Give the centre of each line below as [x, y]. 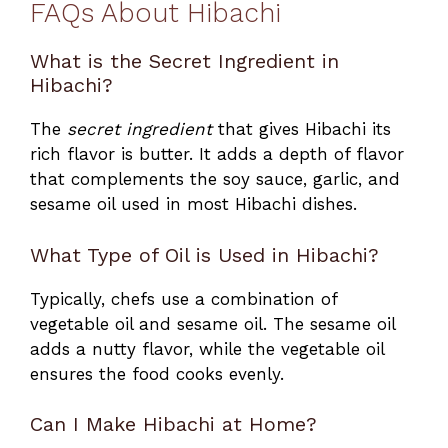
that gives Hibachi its [301, 129]
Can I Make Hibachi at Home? [173, 424]
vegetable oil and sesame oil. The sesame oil [212, 323]
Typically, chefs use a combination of [183, 298]
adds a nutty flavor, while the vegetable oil [207, 348]
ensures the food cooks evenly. [157, 373]
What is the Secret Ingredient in [184, 61]
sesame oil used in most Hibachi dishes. [193, 204]
